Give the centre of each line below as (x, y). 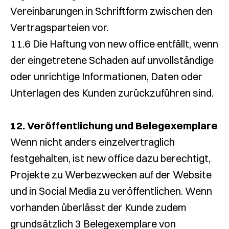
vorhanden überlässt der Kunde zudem (98, 207)
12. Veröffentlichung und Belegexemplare (114, 125)
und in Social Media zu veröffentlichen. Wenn (111, 191)
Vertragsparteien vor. (59, 27)
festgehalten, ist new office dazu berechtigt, (110, 158)
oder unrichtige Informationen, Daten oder (106, 76)
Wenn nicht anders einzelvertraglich (93, 142)
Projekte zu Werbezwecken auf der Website (111, 175)
